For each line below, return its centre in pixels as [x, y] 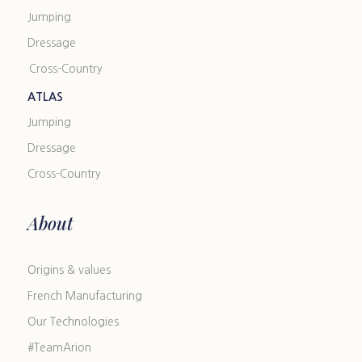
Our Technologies [73, 322]
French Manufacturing [84, 296]
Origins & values [69, 270]
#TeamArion [59, 347]
